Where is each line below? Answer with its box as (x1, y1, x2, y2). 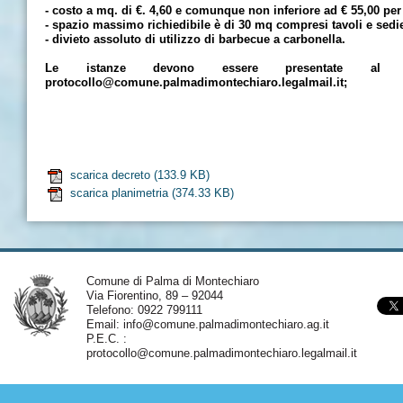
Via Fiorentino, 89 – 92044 (85, 289, 223, 302)
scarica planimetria (70, 186, 168, 201)
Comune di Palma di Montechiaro (85, 274, 259, 288)
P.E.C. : (85, 332, 127, 345)
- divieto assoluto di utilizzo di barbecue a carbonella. (45, 32, 345, 46)
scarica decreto (70, 168, 150, 183)
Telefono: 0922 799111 (85, 303, 202, 317)
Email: (85, 318, 123, 331)
